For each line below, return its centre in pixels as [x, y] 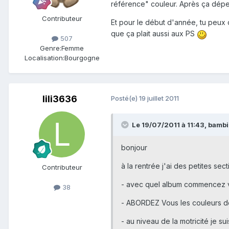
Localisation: [44, 58]
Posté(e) [125, 98]
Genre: [51, 48]
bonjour [134, 148]
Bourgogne [82, 58]
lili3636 [60, 99]
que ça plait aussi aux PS [154, 34]
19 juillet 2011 [159, 98]
